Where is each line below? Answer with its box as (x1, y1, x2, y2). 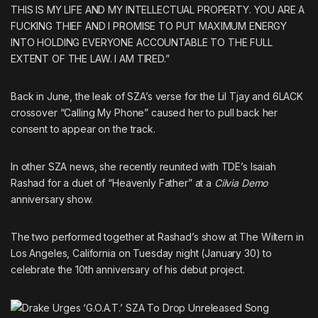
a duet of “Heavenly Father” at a (63, 176, 214, 189)
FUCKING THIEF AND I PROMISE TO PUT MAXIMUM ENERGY (11, 19, 287, 32)
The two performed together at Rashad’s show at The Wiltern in (11, 230, 304, 243)
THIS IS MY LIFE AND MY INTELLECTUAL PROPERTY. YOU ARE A (11, 3, 305, 16)
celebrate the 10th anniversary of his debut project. (11, 263, 245, 275)
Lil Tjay (217, 89, 250, 102)
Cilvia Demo (214, 176, 268, 189)
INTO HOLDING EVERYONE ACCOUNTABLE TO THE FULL (11, 35, 273, 48)
